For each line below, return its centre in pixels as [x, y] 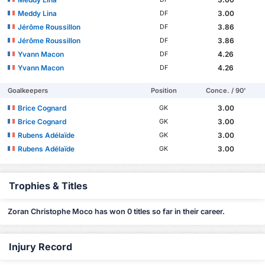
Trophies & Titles [48, 186]
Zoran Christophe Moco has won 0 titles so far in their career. [117, 211]
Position [164, 91]
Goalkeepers [28, 91]
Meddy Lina [38, 14]
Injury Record [41, 246]
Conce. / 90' [226, 91]
